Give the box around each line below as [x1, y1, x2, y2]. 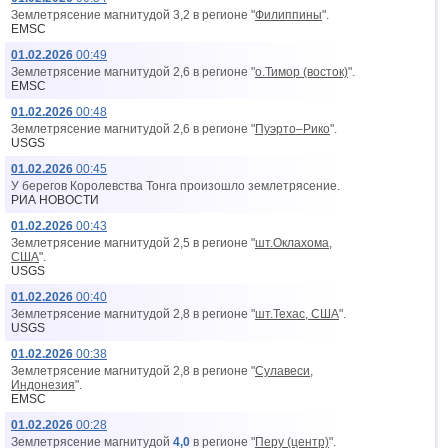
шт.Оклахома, [255, 236, 332, 250]
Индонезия [11, 378, 75, 392]
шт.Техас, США [255, 307, 339, 321]
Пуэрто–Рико [255, 122, 330, 136]
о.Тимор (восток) [255, 65, 348, 79]
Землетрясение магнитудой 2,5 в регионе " [11, 236, 255, 250]
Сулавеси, [255, 364, 313, 378]
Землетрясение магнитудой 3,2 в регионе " [11, 8, 255, 22]
